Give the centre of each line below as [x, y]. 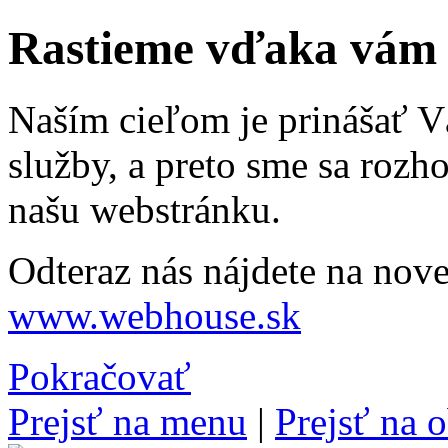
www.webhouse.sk [154, 315]
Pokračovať [99, 376]
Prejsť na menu [127, 421]
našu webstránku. [144, 209]
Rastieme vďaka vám [222, 48]
